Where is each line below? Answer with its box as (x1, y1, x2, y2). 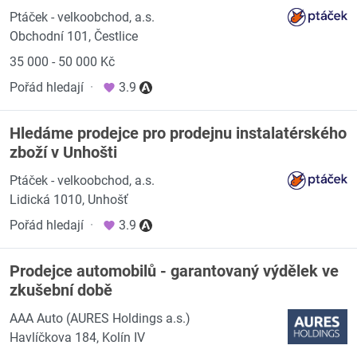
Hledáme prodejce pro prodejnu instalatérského (10, 124, 347, 143)
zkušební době (10, 280, 112, 300)
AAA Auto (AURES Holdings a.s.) (10, 311, 190, 326)
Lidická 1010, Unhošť (10, 192, 128, 207)
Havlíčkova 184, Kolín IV (10, 330, 145, 345)
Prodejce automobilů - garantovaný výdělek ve (10, 261, 339, 280)
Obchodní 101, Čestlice (10, 29, 138, 44)
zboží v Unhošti (10, 143, 117, 162)
